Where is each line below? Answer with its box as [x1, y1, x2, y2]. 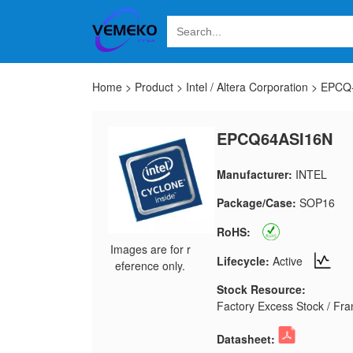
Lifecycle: [216, 253, 269, 269]
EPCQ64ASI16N [216, 127, 333, 150]
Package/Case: [216, 195, 296, 210]
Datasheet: [216, 331, 275, 347]
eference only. [115, 258, 186, 273]
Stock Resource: [216, 281, 306, 297]
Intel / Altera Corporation [186, 79, 308, 95]
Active [272, 253, 306, 269]
